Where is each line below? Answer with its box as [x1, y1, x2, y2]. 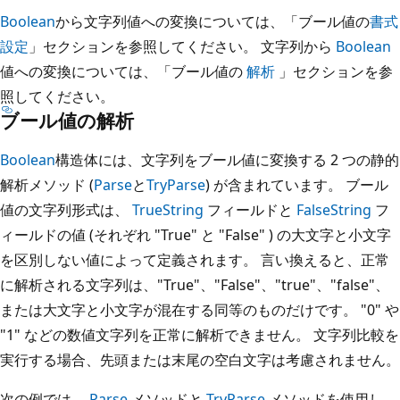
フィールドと [204, 199, 296, 220]
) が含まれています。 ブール [205, 174, 388, 195]
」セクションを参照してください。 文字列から [29, 36, 336, 56]
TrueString [132, 199, 204, 220]
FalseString [296, 199, 371, 220]
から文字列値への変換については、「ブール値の [55, 11, 370, 31]
